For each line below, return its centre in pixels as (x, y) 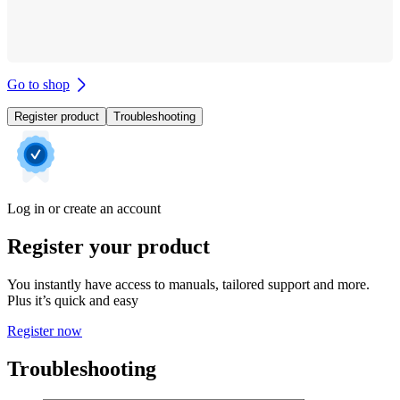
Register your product (108, 246)
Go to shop (38, 84)
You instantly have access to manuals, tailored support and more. (188, 284)
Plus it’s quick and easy (73, 300)
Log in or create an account (84, 208)
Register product (57, 116)
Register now (45, 330)
